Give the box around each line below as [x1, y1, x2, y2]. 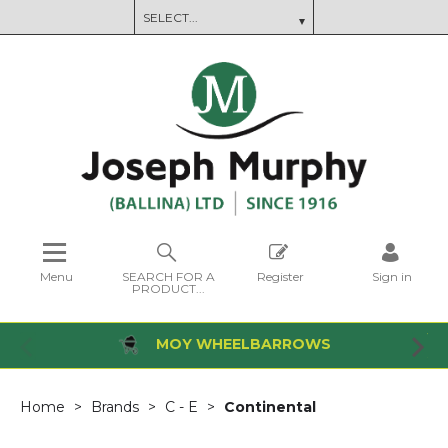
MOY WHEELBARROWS [151, 334, 331, 353]
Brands [91, 397, 143, 416]
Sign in [372, 268, 412, 284]
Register [256, 268, 304, 284]
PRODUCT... [131, 280, 205, 296]
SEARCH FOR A [121, 268, 215, 284]
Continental [224, 397, 316, 416]
